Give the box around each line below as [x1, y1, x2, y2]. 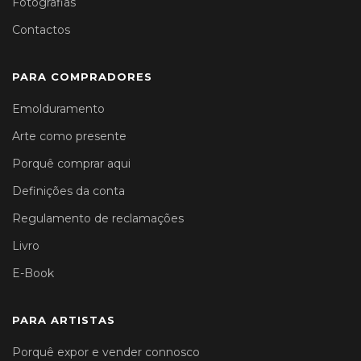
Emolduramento [12, 102, 105, 117]
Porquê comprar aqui [12, 156, 131, 172]
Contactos [12, 23, 70, 38]
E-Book [12, 266, 54, 281]
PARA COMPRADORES [12, 70, 152, 84]
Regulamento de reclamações [12, 211, 184, 226]
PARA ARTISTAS [12, 313, 115, 327]
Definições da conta [12, 184, 125, 199]
